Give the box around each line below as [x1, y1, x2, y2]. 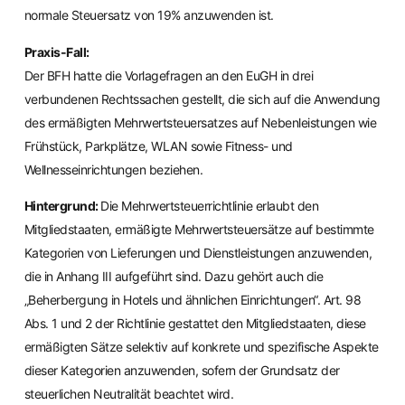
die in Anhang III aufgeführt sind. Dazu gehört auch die [24, 268, 324, 284]
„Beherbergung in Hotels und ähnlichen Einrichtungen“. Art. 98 [24, 291, 362, 307]
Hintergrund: [24, 197, 101, 213]
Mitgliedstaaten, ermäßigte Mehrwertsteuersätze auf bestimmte [24, 221, 374, 237]
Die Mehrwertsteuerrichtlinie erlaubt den [100, 197, 319, 213]
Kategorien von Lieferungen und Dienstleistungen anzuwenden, [24, 244, 372, 260]
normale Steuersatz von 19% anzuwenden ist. [24, 7, 274, 24]
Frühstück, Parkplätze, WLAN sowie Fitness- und [24, 137, 293, 154]
